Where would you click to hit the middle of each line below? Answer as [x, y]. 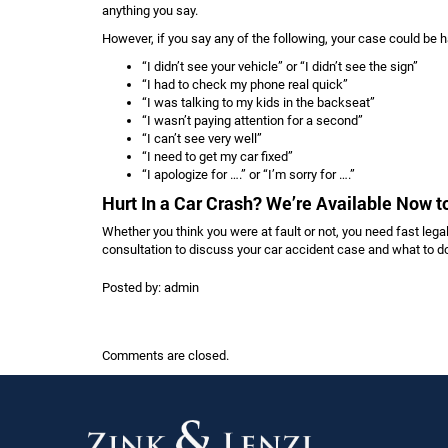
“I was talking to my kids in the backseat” [260, 102]
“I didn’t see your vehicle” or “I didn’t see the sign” [281, 66]
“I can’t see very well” [203, 138]
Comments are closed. [165, 355]
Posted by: [133, 287]
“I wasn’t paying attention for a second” [254, 120]
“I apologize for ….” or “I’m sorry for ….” [250, 174]
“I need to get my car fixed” [219, 156]
